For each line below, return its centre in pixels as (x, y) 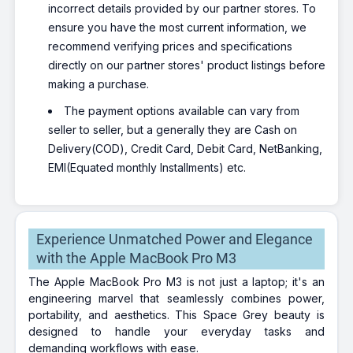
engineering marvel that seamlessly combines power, (176, 298)
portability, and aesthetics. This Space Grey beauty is (176, 315)
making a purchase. (99, 84)
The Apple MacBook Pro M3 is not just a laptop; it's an (176, 282)
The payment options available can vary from (182, 111)
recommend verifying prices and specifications (171, 46)
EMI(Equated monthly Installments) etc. (147, 167)
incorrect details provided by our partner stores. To (182, 8)
